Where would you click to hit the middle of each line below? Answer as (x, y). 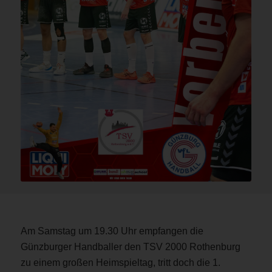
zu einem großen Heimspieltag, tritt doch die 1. (120, 263)
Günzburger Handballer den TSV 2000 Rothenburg (130, 247)
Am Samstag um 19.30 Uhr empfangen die (112, 231)
